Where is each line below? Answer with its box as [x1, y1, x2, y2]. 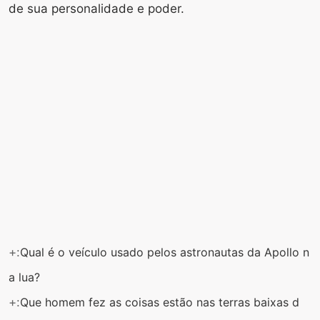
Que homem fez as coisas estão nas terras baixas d [20, 294, 299, 309]
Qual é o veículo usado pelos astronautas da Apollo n [20, 244, 309, 259]
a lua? [9, 269, 44, 284]
